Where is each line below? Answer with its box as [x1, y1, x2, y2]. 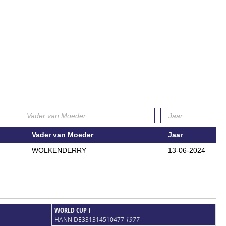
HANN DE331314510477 [54, 215, 126, 224]
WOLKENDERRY [31, 146, 86, 154]
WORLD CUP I [54, 205, 90, 215]
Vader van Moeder [31, 130, 93, 139]
